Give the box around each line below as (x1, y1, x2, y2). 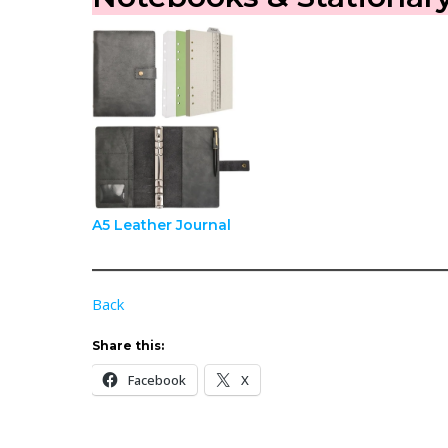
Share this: (92, 337, 164, 353)
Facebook (128, 370, 186, 389)
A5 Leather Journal (92, 215, 231, 234)
